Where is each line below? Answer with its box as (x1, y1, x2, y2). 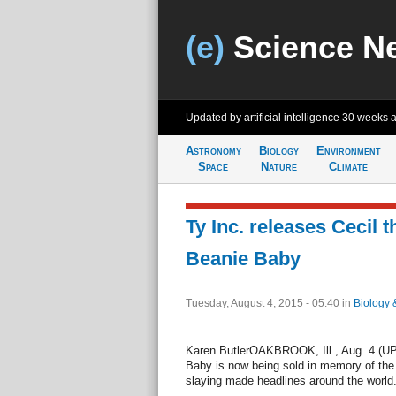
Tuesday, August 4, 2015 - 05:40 (185, 297, 342, 309)
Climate (329, 160, 368, 173)
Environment (316, 144, 381, 157)
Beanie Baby (185, 247, 301, 270)
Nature (260, 160, 297, 173)
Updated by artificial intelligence (185, 111, 342, 124)
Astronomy (185, 144, 241, 157)
